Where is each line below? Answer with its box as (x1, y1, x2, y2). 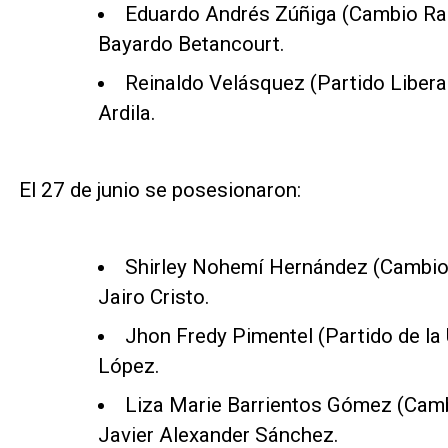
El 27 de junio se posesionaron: (18, 178, 301, 203)
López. (97, 354, 160, 379)
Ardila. (97, 101, 156, 126)
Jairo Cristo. (97, 285, 210, 310)
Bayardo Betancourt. (97, 32, 285, 57)
